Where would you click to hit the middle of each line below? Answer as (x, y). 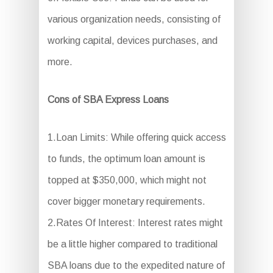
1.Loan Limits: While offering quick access (136, 137)
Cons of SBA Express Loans (108, 100)
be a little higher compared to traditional (132, 244)
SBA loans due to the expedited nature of (136, 265)
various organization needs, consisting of (134, 19)
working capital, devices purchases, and (132, 41)
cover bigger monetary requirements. (126, 201)
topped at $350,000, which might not (127, 180)
